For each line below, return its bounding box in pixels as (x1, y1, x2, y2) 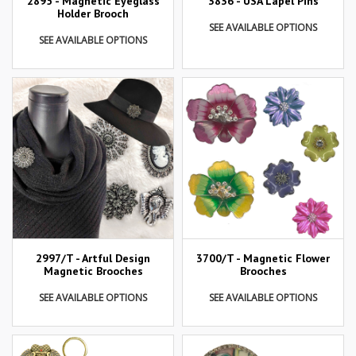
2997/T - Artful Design (36, 251, 150, 266)
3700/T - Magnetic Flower (196, 251, 330, 266)
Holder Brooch (57, 6, 129, 21)
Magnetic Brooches (43, 264, 143, 279)
